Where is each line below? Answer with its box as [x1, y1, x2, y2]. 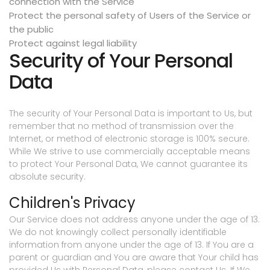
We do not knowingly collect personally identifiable [9, 226, 227, 239]
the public [9, 23, 54, 36]
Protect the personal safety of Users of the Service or [9, 9, 251, 22]
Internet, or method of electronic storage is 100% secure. [9, 133, 250, 145]
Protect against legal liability [9, 37, 137, 50]
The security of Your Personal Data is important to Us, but [9, 107, 253, 120]
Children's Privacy [9, 193, 136, 213]
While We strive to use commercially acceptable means [9, 145, 250, 158]
